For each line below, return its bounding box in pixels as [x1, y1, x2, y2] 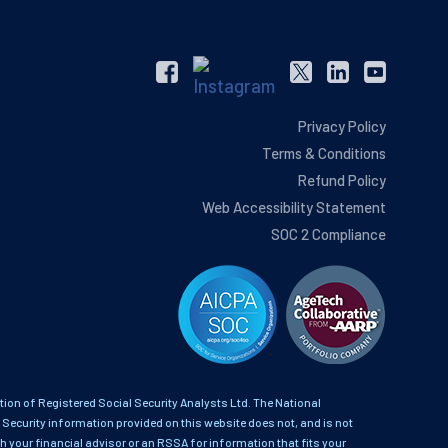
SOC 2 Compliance [270, 224, 386, 243]
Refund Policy [296, 170, 386, 189]
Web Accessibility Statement [201, 197, 386, 216]
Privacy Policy [297, 116, 386, 135]
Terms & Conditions [261, 143, 386, 162]
